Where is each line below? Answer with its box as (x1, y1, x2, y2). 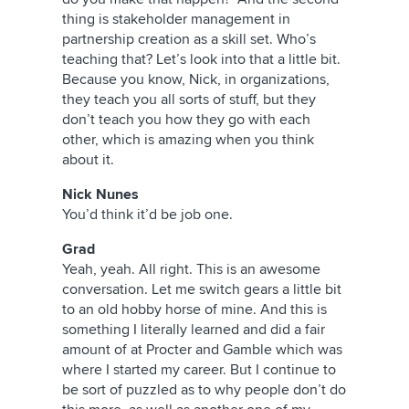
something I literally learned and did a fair (62, 320, 325, 339)
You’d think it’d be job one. (62, 205, 233, 224)
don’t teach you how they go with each (62, 110, 310, 129)
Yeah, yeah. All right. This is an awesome (62, 260, 320, 278)
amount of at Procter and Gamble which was (62, 341, 342, 359)
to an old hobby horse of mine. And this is (62, 300, 327, 319)
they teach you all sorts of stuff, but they (62, 90, 316, 109)
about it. (62, 151, 114, 169)
